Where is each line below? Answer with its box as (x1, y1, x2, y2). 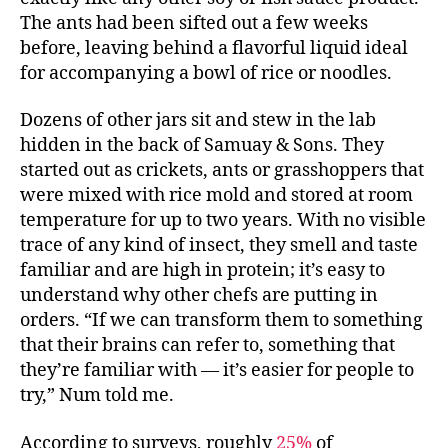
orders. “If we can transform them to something (20, 309, 423, 333)
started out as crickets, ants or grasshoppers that (20, 159, 424, 183)
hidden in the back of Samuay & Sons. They (20, 134, 384, 158)
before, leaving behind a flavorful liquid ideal (20, 36, 408, 60)
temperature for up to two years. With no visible (20, 209, 426, 233)
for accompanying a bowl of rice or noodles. (20, 61, 392, 85)
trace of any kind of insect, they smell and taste (20, 234, 418, 258)
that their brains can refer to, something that (20, 334, 395, 358)
